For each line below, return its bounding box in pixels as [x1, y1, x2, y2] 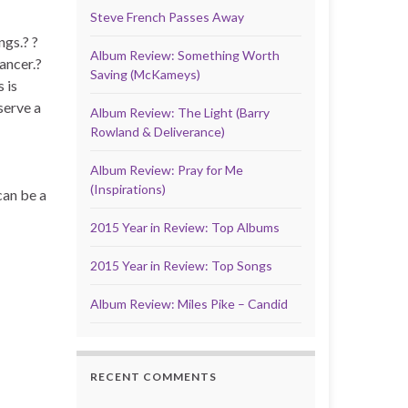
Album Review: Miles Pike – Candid [89, 296, 288, 311]
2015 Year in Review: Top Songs [89, 258, 272, 273]
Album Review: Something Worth [89, 47, 280, 63]
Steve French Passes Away [89, 9, 244, 25]
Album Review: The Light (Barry [89, 105, 270, 120]
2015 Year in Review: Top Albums [89, 219, 280, 235]
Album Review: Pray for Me [89, 162, 243, 178]
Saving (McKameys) [89, 66, 200, 82]
